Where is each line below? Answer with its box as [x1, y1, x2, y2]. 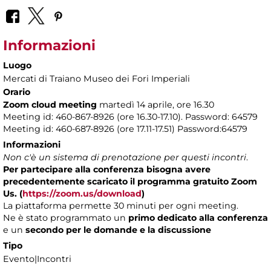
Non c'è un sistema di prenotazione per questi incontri [3, 151, 246, 163]
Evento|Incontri [3, 253, 71, 264]
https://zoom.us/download [22, 188, 142, 199]
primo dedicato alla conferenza [128, 212, 268, 223]
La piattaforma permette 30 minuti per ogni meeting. [3, 200, 238, 211]
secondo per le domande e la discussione [25, 224, 211, 235]
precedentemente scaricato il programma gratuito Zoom [3, 175, 257, 187]
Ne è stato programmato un [3, 212, 128, 223]
